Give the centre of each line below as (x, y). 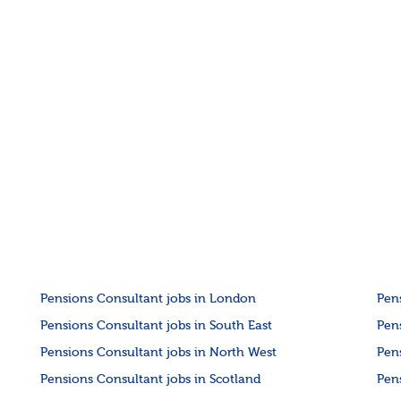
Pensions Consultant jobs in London (149, 299)
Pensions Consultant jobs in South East (157, 326)
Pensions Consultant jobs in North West (159, 353)
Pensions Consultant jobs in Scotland (151, 380)
